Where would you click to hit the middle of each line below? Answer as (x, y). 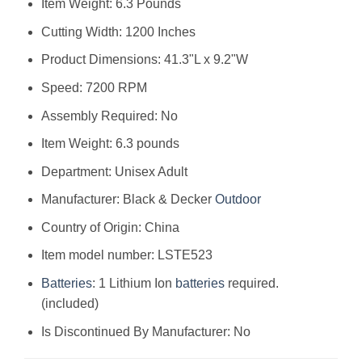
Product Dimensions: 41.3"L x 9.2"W (144, 60)
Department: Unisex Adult (114, 171)
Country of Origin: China (110, 227)
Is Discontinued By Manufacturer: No (145, 331)
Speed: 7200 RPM (94, 87)
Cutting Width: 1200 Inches (118, 32)
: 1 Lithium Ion (133, 284)
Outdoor (238, 200)
